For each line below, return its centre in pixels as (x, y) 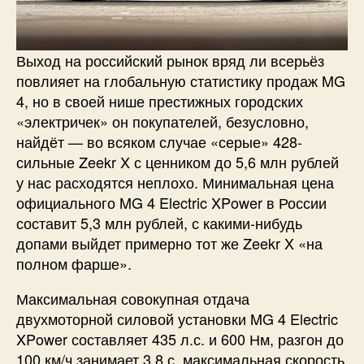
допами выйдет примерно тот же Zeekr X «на (169, 243)
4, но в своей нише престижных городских (160, 101)
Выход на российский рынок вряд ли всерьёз (170, 61)
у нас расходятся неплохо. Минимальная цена (175, 182)
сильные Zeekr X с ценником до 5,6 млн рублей (178, 162)
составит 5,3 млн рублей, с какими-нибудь (159, 223)
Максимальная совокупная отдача (133, 299)
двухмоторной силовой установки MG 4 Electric (177, 319)
